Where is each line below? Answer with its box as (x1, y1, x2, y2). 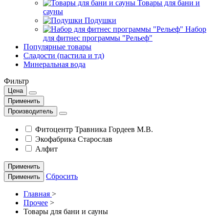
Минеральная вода (23, 60, 86, 68)
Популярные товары (23, 42, 91, 51)
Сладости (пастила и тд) (23, 51, 104, 60)
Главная (23, 189, 52, 198)
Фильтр (4, 76, 29, 85)
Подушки (85, 16, 116, 24)
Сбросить (46, 172, 78, 180)
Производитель (8, 107, 53, 115)
